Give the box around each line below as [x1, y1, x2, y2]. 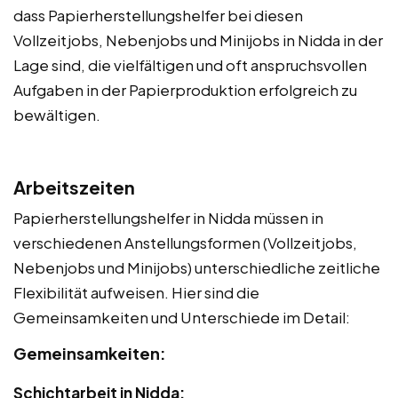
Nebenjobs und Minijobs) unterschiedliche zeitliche [13, 257, 380, 277]
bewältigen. [13, 104, 100, 124]
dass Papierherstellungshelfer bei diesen [13, 4, 303, 25]
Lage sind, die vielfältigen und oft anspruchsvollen [13, 54, 367, 75]
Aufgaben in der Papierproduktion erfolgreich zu [13, 79, 357, 99]
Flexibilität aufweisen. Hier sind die [13, 282, 259, 302]
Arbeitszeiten [13, 175, 135, 198]
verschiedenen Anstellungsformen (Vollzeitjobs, [13, 232, 357, 252]
